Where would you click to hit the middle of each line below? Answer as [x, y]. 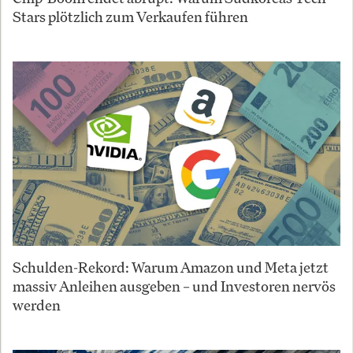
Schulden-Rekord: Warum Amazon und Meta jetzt [171, 267]
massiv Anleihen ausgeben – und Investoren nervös [174, 286]
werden [37, 305]
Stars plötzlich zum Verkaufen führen [130, 16]
